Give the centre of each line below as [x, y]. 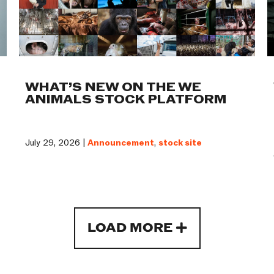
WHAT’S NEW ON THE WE [113, 88]
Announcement [120, 143]
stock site [180, 143]
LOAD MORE [130, 228]
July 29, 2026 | [56, 143]
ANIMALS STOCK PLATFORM [125, 100]
